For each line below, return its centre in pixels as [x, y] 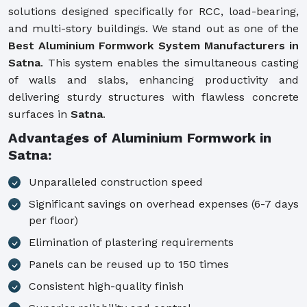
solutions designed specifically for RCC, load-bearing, [153, 11]
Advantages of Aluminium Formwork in [140, 137]
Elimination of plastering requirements [131, 242]
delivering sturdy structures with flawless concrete [153, 97]
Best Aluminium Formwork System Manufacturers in [153, 45]
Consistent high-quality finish [106, 286]
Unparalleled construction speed [116, 182]
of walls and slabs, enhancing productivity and [153, 79]
